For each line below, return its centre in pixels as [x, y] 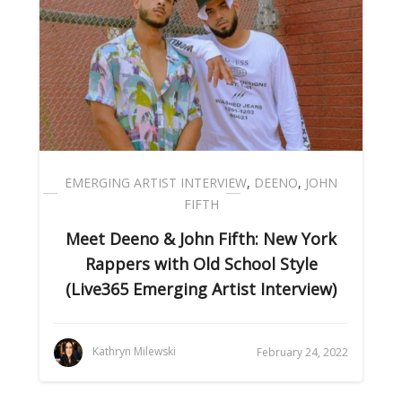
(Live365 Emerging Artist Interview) [201, 289]
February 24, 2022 [302, 352]
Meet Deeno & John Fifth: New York [201, 239]
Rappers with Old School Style [201, 264]
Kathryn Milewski [134, 352]
